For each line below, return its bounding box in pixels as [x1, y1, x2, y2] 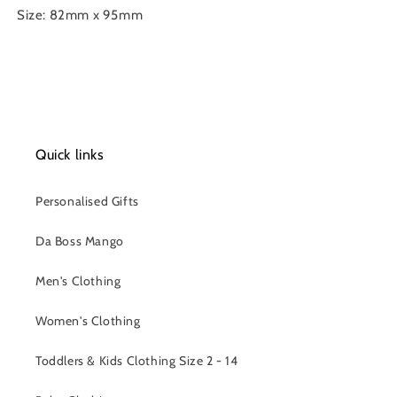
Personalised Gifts [35, 193, 139, 209]
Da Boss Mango [35, 233, 124, 249]
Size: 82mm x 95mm [17, 7, 144, 23]
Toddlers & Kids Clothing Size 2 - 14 [35, 353, 238, 369]
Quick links [35, 146, 105, 163]
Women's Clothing [35, 313, 141, 329]
